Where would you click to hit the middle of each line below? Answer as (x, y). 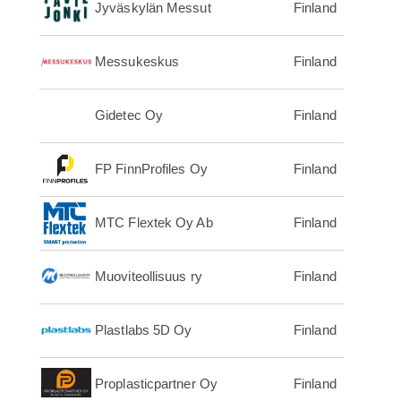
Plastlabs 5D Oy (144, 330)
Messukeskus (137, 62)
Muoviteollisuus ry (149, 277)
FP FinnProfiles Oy (151, 169)
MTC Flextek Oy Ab (154, 223)
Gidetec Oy (129, 115)
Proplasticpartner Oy (156, 384)
